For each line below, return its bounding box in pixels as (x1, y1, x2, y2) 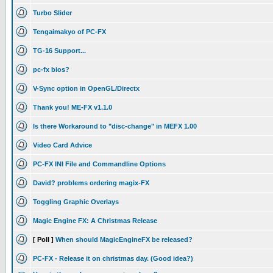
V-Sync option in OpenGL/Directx (33, 85, 140, 92)
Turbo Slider (33, 9, 72, 16)
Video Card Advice (33, 141, 92, 149)
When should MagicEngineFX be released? (55, 236, 193, 243)
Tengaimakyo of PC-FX (33, 28, 106, 35)
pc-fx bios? (33, 66, 69, 73)
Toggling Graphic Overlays (33, 198, 119, 205)
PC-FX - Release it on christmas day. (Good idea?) (33, 255, 193, 262)
